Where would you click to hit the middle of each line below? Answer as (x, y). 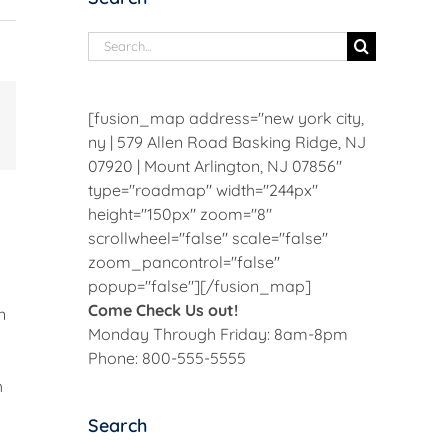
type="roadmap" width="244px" (203, 189)
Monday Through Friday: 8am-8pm (218, 333)
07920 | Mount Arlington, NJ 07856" (215, 165)
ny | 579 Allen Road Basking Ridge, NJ (227, 141)
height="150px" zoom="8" (180, 213)
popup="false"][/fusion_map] (199, 285)
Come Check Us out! (163, 309)
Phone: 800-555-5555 (167, 357)
